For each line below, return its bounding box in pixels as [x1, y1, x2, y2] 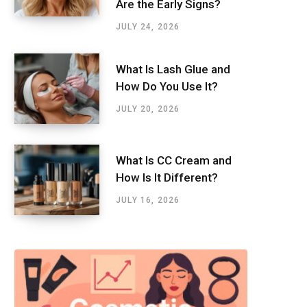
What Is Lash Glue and [116, 62, 230, 77]
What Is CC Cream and [116, 153, 232, 168]
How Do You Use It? [116, 79, 218, 94]
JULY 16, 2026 [116, 195, 180, 206]
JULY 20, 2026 [116, 104, 180, 114]
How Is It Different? [116, 171, 218, 185]
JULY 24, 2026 [116, 22, 180, 32]
